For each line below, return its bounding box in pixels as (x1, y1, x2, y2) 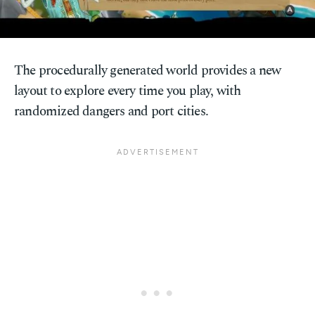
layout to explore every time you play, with (14, 81, 241, 101)
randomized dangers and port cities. (14, 101, 208, 122)
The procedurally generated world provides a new (14, 60, 281, 81)
